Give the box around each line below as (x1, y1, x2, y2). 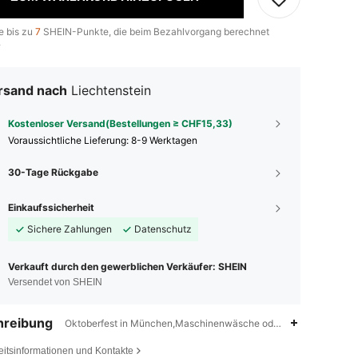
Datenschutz (134, 222, 192, 235)
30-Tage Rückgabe (8, 165, 98, 178)
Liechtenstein (71, 82, 151, 98)
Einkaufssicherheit (8, 201, 94, 213)
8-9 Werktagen (131, 133, 197, 146)
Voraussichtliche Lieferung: (8, 133, 131, 146)
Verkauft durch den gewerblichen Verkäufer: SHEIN (8, 260, 247, 272)
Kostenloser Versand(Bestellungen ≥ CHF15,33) (8, 117, 233, 129)
